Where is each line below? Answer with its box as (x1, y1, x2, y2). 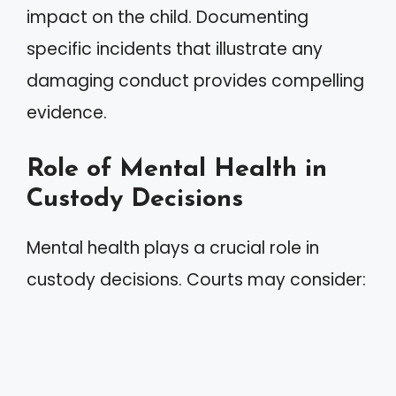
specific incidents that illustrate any (27, 37, 323, 61)
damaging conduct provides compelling (27, 69, 364, 93)
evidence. (27, 101, 107, 125)
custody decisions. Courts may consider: (27, 267, 366, 292)
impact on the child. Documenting (27, 5, 308, 29)
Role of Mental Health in (27, 156, 327, 182)
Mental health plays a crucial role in (27, 235, 319, 260)
